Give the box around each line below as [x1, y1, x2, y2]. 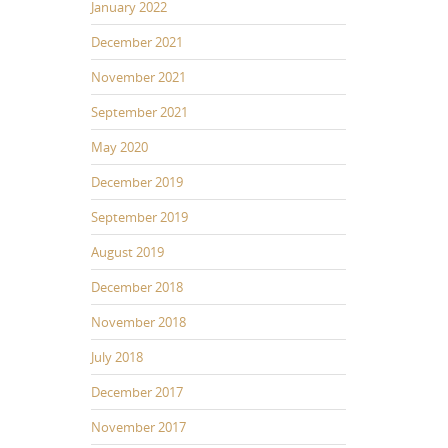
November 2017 [91, 417, 186, 436]
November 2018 [91, 312, 186, 331]
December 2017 [91, 382, 183, 401]
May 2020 [91, 137, 148, 156]
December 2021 [91, 32, 183, 51]
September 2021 [91, 102, 188, 121]
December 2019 [91, 172, 183, 191]
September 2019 [91, 207, 188, 226]
